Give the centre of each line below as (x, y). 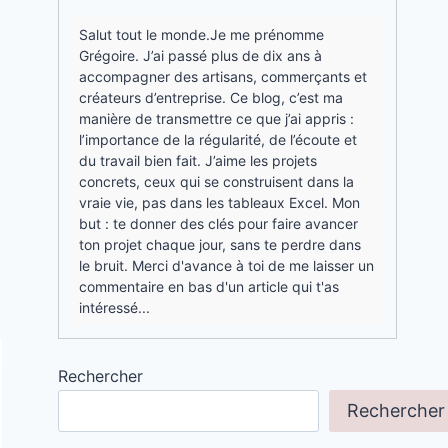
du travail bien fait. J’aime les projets (198, 160)
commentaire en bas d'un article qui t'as (209, 286)
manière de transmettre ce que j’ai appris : (217, 118)
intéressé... (115, 307)
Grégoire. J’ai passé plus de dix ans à (201, 55)
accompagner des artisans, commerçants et (223, 76)
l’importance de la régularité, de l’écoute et (218, 139)
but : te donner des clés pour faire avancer (219, 223)
